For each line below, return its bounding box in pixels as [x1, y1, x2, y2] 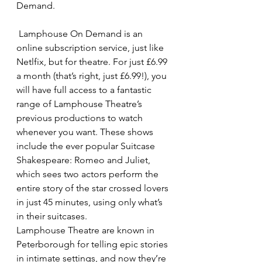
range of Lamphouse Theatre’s [16, 98, 144, 109]
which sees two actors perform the [16, 168, 161, 180]
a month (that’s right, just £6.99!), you [16, 70, 169, 81]
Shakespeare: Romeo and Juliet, [16, 154, 153, 166]
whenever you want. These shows [16, 126, 156, 137]
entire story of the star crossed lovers [16, 182, 171, 194]
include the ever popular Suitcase [16, 140, 157, 151]
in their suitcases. [16, 211, 87, 222]
